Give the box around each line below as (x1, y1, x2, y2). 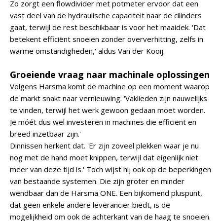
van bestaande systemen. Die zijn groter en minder (10, 176, 184, 186)
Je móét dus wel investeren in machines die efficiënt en (10, 117, 196, 127)
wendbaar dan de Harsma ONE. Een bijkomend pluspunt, (10, 188, 202, 198)
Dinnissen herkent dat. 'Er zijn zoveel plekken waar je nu (10, 141, 199, 150)
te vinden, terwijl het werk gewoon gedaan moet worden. (10, 105, 205, 115)
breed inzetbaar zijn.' (10, 129, 81, 139)
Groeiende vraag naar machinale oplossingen (10, 69, 210, 80)
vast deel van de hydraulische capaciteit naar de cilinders (10, 10, 202, 20)
